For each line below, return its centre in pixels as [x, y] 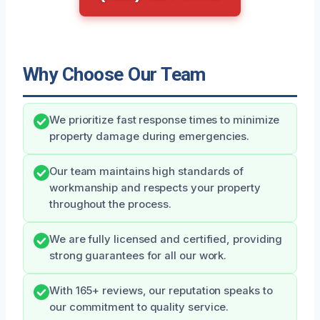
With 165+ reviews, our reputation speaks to [161, 291]
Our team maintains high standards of [147, 172]
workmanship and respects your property [155, 188]
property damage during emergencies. [150, 137]
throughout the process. [111, 205]
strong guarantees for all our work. [138, 256]
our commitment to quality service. [139, 307]
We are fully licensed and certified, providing [166, 240]
